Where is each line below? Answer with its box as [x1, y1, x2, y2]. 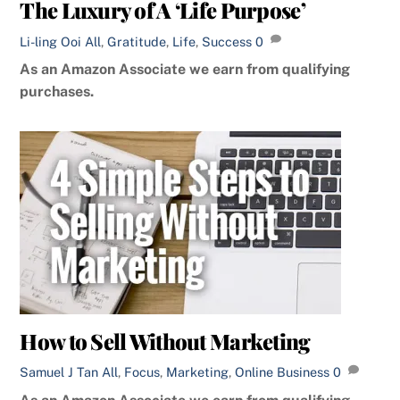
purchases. [20, 82, 95, 100]
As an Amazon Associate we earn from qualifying [20, 60, 351, 78]
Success [202, 33, 253, 49]
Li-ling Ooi [20, 33, 82, 49]
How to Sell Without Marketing [20, 326, 311, 355]
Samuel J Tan [20, 364, 99, 380]
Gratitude [107, 33, 167, 49]
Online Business [235, 364, 330, 380]
